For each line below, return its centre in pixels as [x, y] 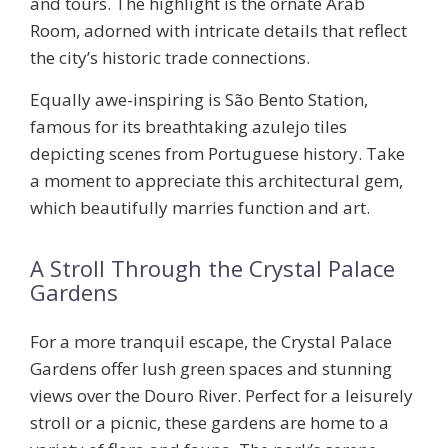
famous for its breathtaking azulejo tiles [188, 127]
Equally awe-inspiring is [127, 100]
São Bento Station [294, 100]
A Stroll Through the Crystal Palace [212, 268]
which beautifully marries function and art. [200, 208]
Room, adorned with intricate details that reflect [218, 31]
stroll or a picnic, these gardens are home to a [209, 423]
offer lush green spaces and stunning [244, 369]
